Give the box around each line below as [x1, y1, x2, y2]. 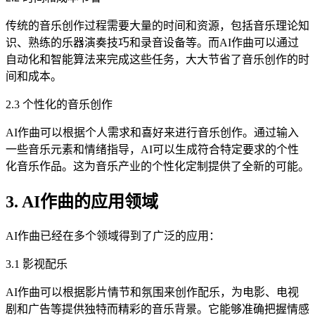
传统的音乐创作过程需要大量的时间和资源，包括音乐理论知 [6, 19, 309, 32]
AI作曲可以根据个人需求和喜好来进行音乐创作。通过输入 [6, 126, 299, 139]
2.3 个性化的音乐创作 [6, 98, 112, 110]
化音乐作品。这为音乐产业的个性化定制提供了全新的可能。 [6, 160, 309, 172]
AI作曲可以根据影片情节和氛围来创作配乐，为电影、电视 [6, 285, 299, 298]
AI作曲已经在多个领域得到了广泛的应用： [6, 229, 220, 242]
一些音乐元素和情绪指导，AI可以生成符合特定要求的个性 [6, 143, 299, 155]
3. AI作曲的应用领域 [6, 192, 158, 211]
